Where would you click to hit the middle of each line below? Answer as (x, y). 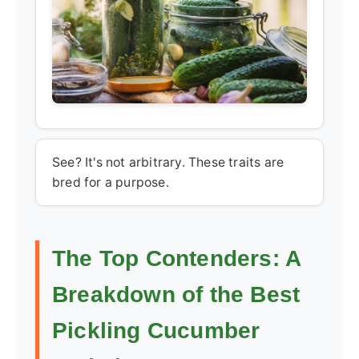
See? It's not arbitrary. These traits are (168, 163)
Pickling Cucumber (156, 330)
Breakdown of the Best (176, 294)
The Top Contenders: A (177, 258)
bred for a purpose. (111, 183)
